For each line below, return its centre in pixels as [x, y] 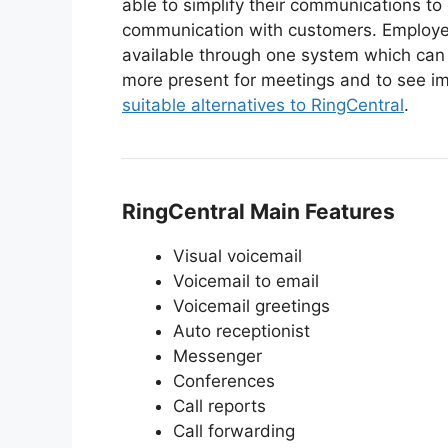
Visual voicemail [237, 255]
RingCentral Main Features [258, 211]
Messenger [217, 355]
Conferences [224, 380]
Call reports [219, 405]
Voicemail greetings [251, 305]
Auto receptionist [241, 330]
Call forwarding [234, 430]
